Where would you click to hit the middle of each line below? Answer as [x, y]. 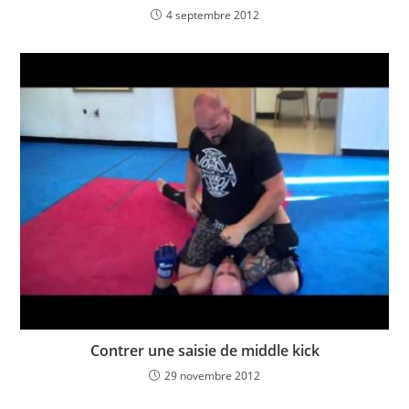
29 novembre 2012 [212, 375]
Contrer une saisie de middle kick [204, 350]
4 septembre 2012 [212, 16]
